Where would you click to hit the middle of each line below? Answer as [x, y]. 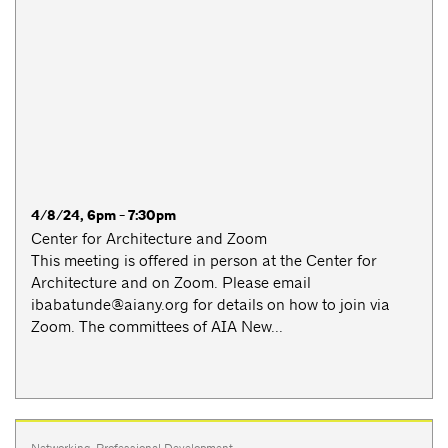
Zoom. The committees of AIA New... [157, 326]
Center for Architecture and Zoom [149, 238]
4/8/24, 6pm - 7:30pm [103, 215]
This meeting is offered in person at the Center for [204, 260]
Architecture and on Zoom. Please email [171, 282]
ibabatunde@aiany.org [110, 304]
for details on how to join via [289, 304]
